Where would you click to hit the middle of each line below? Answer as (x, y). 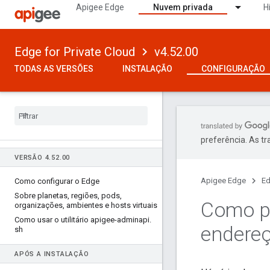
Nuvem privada (183, 7)
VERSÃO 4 (32, 158)
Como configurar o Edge (57, 181)
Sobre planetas (41, 196)
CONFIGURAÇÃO (233, 69)
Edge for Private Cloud (75, 52)
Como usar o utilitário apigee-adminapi (82, 220)
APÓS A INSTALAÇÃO (52, 254)
